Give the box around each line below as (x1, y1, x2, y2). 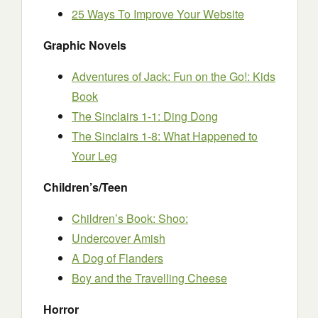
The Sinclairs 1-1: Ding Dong (72, 108, 218, 124)
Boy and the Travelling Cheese (72, 270, 227, 286)
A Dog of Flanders (72, 250, 163, 266)
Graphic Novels (43, 37, 126, 53)
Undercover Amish (72, 230, 165, 246)
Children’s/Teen (43, 179, 128, 195)
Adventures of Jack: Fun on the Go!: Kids (72, 68, 275, 84)
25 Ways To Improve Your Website (72, 6, 244, 22)
